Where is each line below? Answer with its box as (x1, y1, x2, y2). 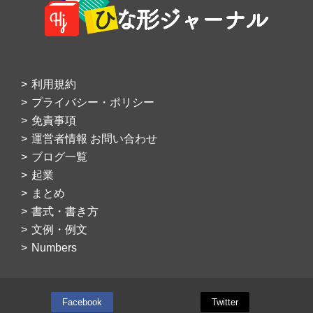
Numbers (31, 242, 77, 254)
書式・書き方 (31, 205, 99, 218)
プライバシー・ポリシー (31, 96, 154, 109)
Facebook (61, 297, 102, 308)
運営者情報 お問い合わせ (31, 133, 157, 145)
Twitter (212, 297, 239, 308)
